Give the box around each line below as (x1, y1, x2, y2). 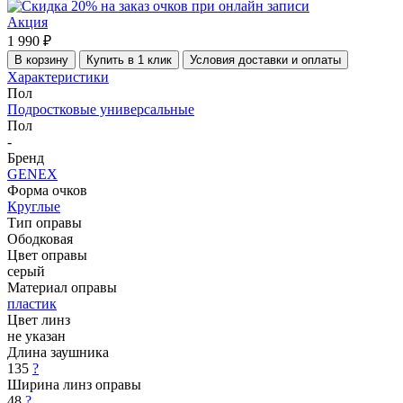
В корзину (14, 52, 68, 67)
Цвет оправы (7, 246, 87, 263)
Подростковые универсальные (7, 101, 194, 117)
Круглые (7, 198, 60, 214)
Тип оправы (7, 214, 82, 230)
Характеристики (7, 68, 109, 85)
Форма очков (7, 182, 87, 198)
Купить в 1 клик (86, 52, 172, 67)
